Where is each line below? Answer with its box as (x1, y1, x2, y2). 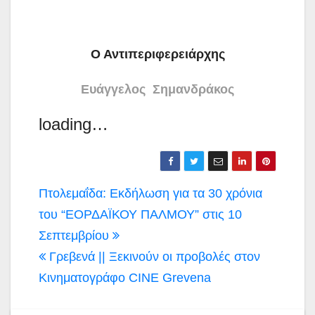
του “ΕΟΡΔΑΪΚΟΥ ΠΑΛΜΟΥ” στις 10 (39, 207, 242, 221)
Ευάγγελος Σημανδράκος (81, 82, 234, 96)
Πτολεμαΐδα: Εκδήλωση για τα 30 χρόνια (39, 186, 262, 200)
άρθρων (38, 205, 117, 233)
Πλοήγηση (38, 180, 143, 208)
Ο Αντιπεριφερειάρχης (90, 46, 225, 61)
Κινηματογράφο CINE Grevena (39, 270, 211, 285)
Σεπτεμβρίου (39, 228, 112, 243)
